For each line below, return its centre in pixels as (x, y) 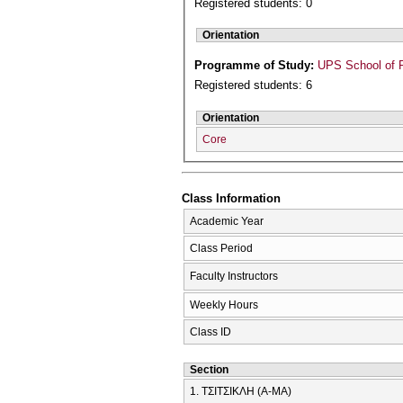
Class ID (210, 332)
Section (209, 370)
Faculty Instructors (234, 277)
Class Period (221, 249)
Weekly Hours (224, 305)
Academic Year (227, 222)
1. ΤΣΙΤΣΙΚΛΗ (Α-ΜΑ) (241, 392)
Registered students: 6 (254, 85)
